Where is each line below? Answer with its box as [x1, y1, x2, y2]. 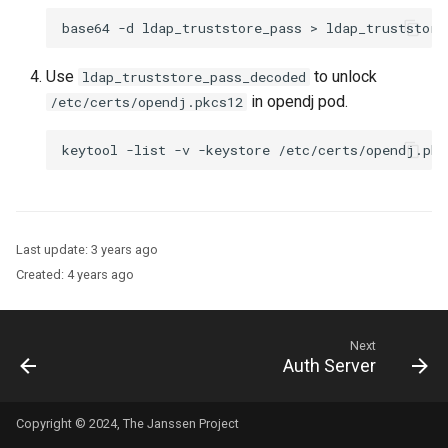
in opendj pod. [247, 92, 348, 112]
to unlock [310, 67, 377, 87]
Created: [16, 267, 67, 283]
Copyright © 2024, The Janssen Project [16, 416, 239, 432]
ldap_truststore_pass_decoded [82, 68, 306, 87]
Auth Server [283, 355, 376, 377]
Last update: [16, 242, 91, 258]
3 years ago [91, 242, 158, 258]
